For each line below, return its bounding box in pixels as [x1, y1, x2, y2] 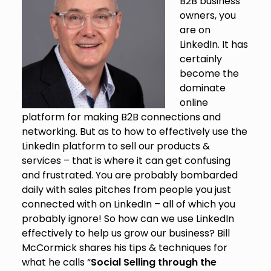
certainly [179, 51, 222, 66]
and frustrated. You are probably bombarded [21, 168, 238, 182]
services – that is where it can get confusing [21, 153, 230, 168]
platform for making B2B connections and [21, 109, 221, 124]
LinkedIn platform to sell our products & [21, 139, 210, 153]
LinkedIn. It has [179, 37, 248, 51]
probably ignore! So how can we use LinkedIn [21, 211, 234, 226]
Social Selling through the [90, 255, 217, 269]
